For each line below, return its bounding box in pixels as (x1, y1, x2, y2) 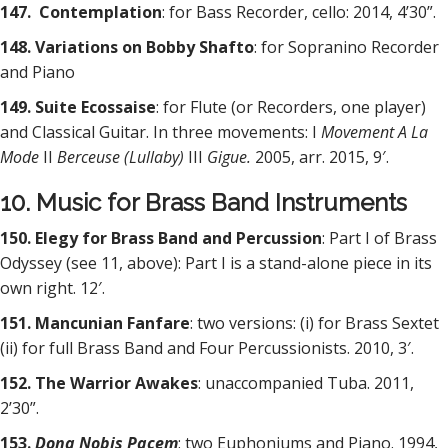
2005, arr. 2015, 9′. (255, 146, 389, 168)
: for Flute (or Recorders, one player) (156, 96, 426, 118)
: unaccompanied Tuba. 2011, (198, 372, 414, 394)
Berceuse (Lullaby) (57, 146, 188, 168)
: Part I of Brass (322, 227, 437, 249)
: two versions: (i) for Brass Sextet (190, 312, 439, 334)
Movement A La (321, 121, 428, 143)
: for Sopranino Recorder (254, 36, 439, 58)
